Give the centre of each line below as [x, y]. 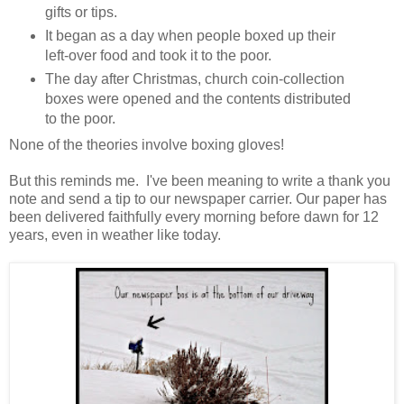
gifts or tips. [84, 12]
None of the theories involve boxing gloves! [147, 144]
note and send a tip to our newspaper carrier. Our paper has [198, 198]
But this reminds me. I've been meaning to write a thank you [200, 180]
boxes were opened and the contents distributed [197, 98]
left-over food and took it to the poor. [161, 55]
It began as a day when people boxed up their [190, 35]
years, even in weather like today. [115, 234]
